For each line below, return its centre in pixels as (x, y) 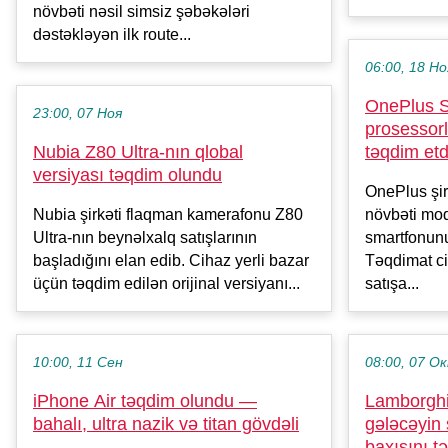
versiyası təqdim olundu (127, 175)
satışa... (392, 284)
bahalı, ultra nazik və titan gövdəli (166, 424)
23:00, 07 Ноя (77, 114)
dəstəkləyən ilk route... (112, 35)
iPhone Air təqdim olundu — (145, 401)
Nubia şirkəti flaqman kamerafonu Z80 (168, 215)
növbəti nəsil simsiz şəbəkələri (141, 12)
